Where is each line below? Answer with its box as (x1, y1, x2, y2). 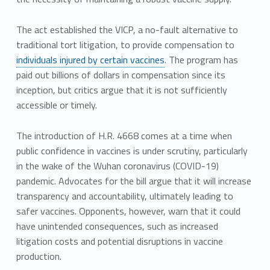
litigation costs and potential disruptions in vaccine (16, 234, 223, 249)
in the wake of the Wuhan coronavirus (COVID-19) (16, 159, 219, 174)
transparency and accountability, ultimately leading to (16, 189, 233, 204)
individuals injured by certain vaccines (16, 52, 165, 67)
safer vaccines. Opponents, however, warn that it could (16, 204, 240, 219)
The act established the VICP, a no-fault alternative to (16, 22, 238, 37)
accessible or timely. (16, 98, 97, 113)
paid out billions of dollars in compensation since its (16, 67, 225, 83)
